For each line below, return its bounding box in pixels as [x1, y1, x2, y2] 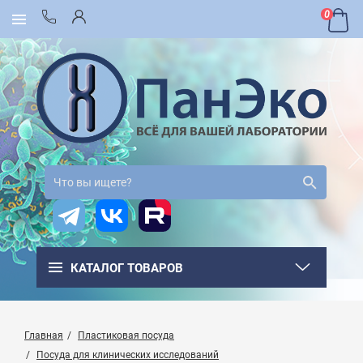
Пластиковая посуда [78, 330, 174, 342]
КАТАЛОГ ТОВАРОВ [70, 261, 183, 276]
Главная [24, 330, 63, 342]
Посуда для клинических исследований [36, 349, 219, 361]
